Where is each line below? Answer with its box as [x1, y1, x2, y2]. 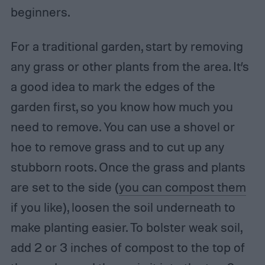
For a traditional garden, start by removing [10, 38, 243, 54]
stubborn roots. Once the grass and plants [10, 159, 245, 175]
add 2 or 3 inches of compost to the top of [10, 240, 245, 256]
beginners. [10, 4, 70, 20]
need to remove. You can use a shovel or [10, 119, 235, 135]
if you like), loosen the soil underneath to [10, 199, 235, 215]
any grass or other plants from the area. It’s [10, 59, 249, 75]
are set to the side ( [10, 179, 119, 195]
